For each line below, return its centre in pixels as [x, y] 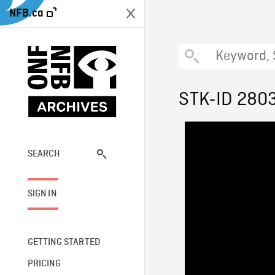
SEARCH [44, 154]
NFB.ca [26, 13]
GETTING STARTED [64, 242]
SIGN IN [42, 194]
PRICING [44, 264]
